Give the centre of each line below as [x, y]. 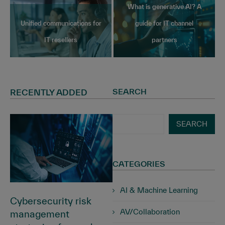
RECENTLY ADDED [49, 92]
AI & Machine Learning [159, 190]
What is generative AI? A [164, 7]
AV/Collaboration [150, 212]
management [40, 214]
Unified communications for [61, 24]
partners [164, 40]
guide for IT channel [164, 24]
